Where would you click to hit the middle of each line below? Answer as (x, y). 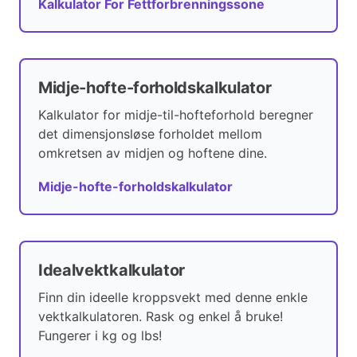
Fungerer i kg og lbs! (100, 336)
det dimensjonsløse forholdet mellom (150, 134)
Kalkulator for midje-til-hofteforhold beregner (176, 115)
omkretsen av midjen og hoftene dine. (153, 153)
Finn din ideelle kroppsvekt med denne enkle (173, 298)
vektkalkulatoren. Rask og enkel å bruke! (161, 317)
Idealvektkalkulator (112, 271)
